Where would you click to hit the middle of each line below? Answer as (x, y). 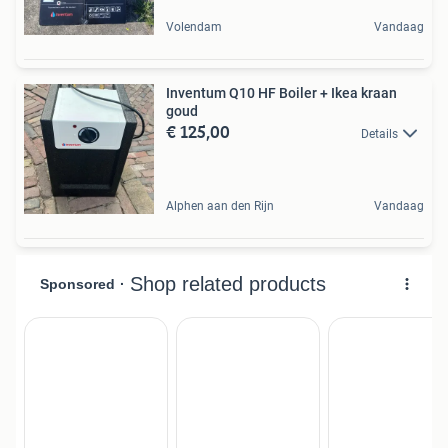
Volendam (194, 26)
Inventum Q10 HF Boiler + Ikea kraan (281, 92)
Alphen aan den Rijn (220, 205)
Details (379, 133)
